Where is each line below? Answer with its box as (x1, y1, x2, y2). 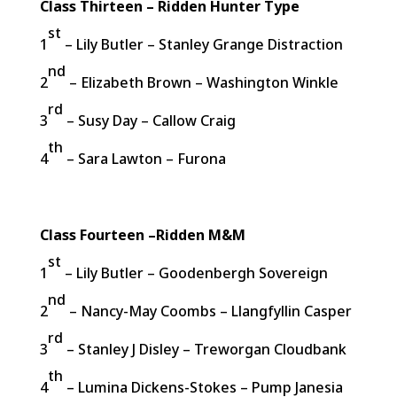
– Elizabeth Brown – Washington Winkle (65, 73, 339, 92)
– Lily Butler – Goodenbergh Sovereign (60, 263, 328, 283)
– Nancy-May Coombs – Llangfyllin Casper (65, 301, 352, 321)
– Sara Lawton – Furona (62, 149, 226, 168)
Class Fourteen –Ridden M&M (39, 225, 245, 245)
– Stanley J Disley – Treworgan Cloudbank (62, 339, 346, 359)
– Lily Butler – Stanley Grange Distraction (60, 35, 343, 54)
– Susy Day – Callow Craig (62, 111, 236, 130)
